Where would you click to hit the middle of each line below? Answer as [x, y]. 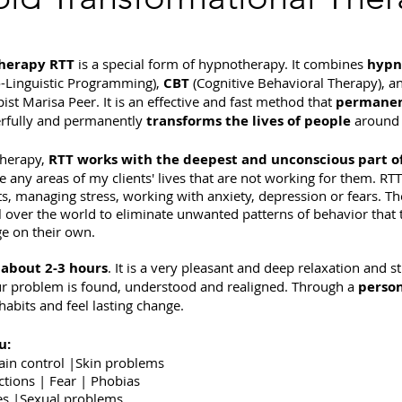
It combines [329, 64]
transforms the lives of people [249, 121]
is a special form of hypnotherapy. [183, 64]
